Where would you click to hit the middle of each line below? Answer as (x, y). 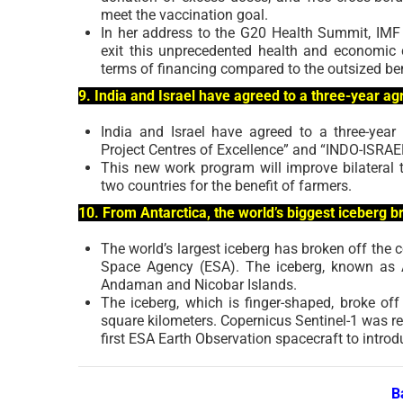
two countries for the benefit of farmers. (226, 185)
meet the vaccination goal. (184, 14)
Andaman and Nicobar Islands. (199, 284)
